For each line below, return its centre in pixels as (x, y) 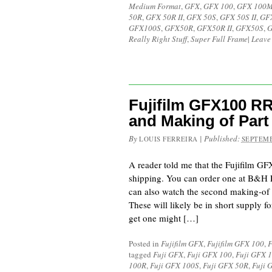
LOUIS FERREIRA (168, 139)
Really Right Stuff (158, 39)
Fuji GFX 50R (226, 265)
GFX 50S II (238, 17)
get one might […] (164, 218)
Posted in (145, 243)
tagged (141, 254)
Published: (223, 138)
